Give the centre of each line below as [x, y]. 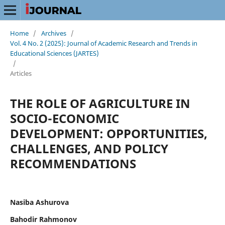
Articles [21, 73]
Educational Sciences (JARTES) [54, 53]
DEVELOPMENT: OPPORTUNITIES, [108, 133]
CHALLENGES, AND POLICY [89, 148]
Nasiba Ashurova [39, 202]
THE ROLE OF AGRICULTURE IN [100, 103]
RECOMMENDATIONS [73, 163]
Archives [53, 33]
